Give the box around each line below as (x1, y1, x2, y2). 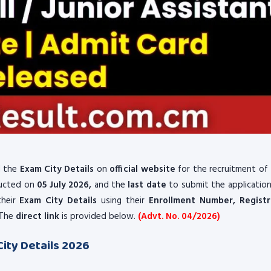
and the (91, 178, 128, 192)
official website (109, 162, 175, 177)
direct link (16, 209, 59, 224)
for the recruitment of (175, 162, 268, 177)
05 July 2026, (37, 178, 92, 192)
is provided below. (59, 209, 138, 224)
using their (97, 194, 149, 208)
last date (128, 178, 166, 192)
